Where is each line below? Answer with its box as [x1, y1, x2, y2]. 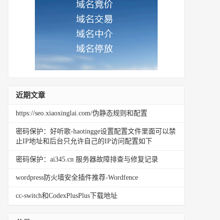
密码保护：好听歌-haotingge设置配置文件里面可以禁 [16, 128, 176, 135]
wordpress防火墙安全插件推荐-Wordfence [16, 174, 138, 181]
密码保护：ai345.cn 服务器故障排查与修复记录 [16, 156, 158, 163]
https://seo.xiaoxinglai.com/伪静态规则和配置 [16, 110, 147, 117]
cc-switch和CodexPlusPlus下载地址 [16, 192, 117, 199]
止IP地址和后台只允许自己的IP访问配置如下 [16, 137, 152, 145]
